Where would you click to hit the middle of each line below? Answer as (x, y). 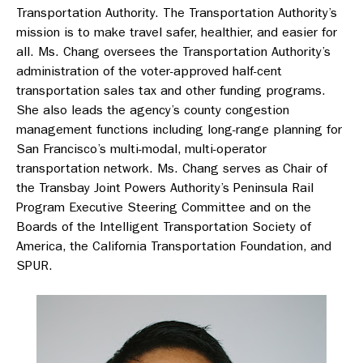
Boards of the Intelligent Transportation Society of (164, 227)
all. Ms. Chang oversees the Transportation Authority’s (173, 52)
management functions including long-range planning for (179, 130)
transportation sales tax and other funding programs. (171, 91)
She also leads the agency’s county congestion (153, 110)
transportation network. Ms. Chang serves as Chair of (172, 169)
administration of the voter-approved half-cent (149, 71)
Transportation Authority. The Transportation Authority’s (177, 13)
